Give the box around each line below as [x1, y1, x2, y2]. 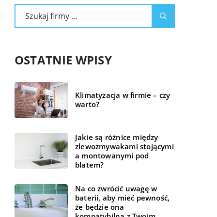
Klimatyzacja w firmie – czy [75, 90, 170, 100]
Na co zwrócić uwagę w [75, 183, 157, 193]
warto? [75, 99, 100, 109]
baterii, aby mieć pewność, [75, 192, 170, 202]
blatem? [75, 159, 104, 170]
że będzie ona [75, 201, 124, 212]
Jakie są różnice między [75, 132, 158, 142]
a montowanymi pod [75, 150, 149, 160]
